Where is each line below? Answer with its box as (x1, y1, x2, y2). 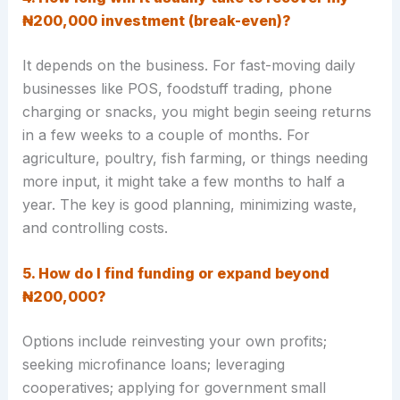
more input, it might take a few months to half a (21, 171, 345, 190)
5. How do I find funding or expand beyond (21, 264, 329, 283)
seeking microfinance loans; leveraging (21, 355, 285, 374)
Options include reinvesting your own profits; (21, 332, 327, 351)
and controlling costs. (21, 218, 168, 237)
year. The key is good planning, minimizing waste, (21, 195, 357, 213)
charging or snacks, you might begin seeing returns (21, 102, 371, 121)
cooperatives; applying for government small (21, 379, 326, 397)
